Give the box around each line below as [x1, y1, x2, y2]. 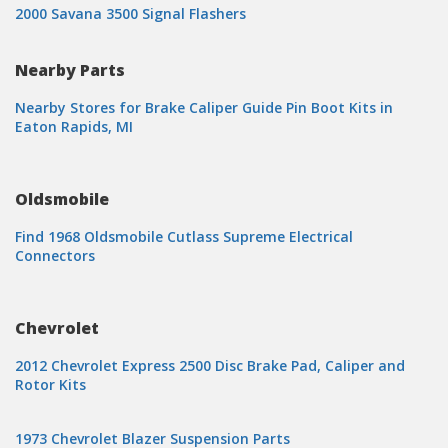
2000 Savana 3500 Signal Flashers [15, 4, 246, 23]
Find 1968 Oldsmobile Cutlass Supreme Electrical [15, 227, 353, 246]
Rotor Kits [15, 375, 86, 394]
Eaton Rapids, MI [15, 117, 133, 136]
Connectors [15, 246, 95, 265]
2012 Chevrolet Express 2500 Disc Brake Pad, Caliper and [15, 356, 405, 375]
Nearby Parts [15, 59, 125, 81]
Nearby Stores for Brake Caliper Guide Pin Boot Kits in [15, 98, 393, 117]
